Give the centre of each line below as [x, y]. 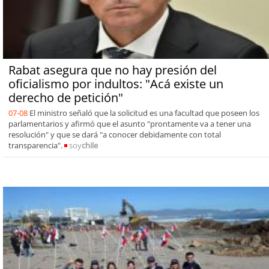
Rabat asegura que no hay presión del [112, 70]
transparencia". [36, 145]
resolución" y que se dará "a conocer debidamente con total [114, 134]
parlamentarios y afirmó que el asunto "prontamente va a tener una [129, 123]
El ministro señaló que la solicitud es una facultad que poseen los [144, 113]
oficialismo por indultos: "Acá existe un [116, 83]
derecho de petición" [65, 97]
